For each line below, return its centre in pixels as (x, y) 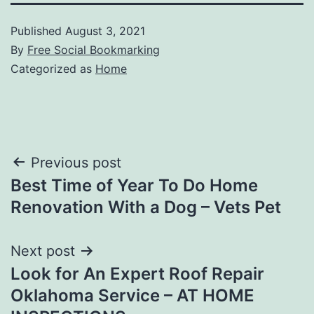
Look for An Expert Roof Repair (137, 273)
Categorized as (53, 68)
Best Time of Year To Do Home (134, 185)
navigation (71, 198)
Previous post (76, 162)
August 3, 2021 (105, 30)
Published (38, 30)
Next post (43, 251)
